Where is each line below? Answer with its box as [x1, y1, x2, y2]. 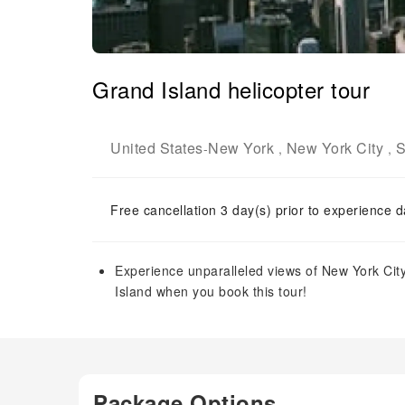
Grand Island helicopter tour [92, 73, 370, 105]
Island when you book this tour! [115, 282, 307, 300]
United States [110, 137, 203, 158]
